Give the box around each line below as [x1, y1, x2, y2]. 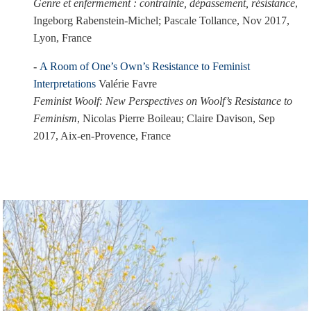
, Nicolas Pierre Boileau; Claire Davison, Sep [77, 112, 275, 124]
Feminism [33, 112, 77, 124]
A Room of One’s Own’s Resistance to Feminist [40, 60, 250, 72]
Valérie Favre [99, 78, 157, 90]
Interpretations [33, 78, 96, 90]
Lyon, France [33, 32, 92, 44]
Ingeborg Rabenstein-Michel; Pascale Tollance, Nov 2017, [33, 15, 289, 26]
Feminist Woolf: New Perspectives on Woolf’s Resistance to [33, 95, 292, 107]
